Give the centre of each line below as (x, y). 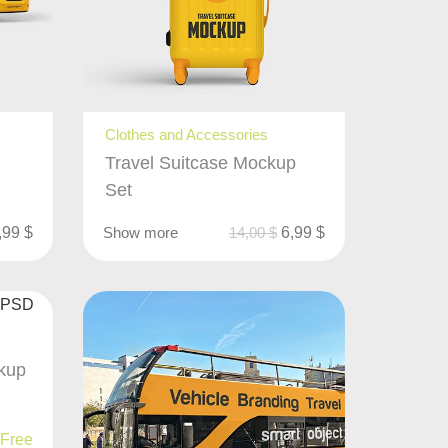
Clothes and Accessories (187, 135)
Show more (141, 233)
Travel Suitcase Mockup (201, 163)
